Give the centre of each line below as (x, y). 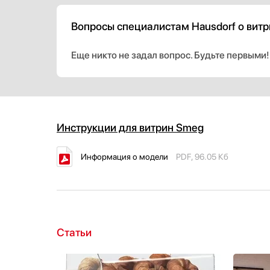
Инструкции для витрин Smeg (130, 127)
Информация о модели (124, 157)
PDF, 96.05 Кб (202, 157)
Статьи (74, 232)
